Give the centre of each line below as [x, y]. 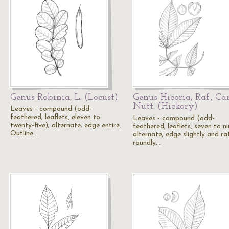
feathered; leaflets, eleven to [55, 117]
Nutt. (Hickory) [165, 107]
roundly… [147, 143]
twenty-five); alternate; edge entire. [66, 125]
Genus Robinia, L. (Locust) [64, 97]
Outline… [24, 134]
